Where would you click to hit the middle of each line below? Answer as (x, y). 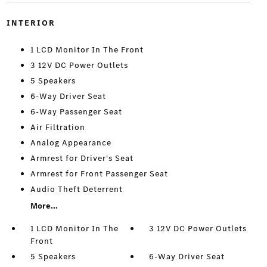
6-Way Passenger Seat (76, 112)
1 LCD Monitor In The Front (87, 50)
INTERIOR (31, 23)
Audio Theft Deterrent (76, 190)
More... (44, 206)
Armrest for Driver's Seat (82, 159)
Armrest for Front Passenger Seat (99, 174)
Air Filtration (58, 128)
